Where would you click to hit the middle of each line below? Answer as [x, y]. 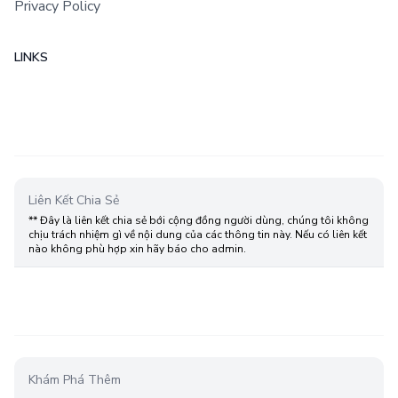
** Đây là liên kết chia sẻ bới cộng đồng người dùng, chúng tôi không [199, 220]
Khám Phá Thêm [75, 379]
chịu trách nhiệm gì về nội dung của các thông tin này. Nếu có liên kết [198, 234]
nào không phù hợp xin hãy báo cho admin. [137, 248]
